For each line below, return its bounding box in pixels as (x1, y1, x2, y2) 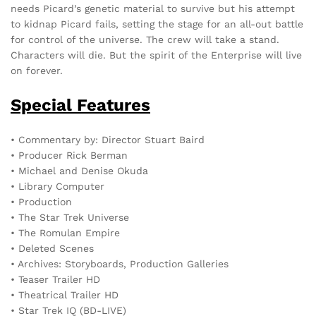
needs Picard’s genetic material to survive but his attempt (11, 3, 295, 15)
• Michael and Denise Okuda (11, 165, 148, 177)
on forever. (11, 65, 63, 77)
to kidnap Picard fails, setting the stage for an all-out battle (11, 18, 303, 30)
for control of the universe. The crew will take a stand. (11, 34, 279, 46)
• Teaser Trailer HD (11, 274, 100, 286)
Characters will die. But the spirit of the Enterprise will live (11, 49, 302, 61)
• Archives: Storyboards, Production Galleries (11, 258, 229, 270)
